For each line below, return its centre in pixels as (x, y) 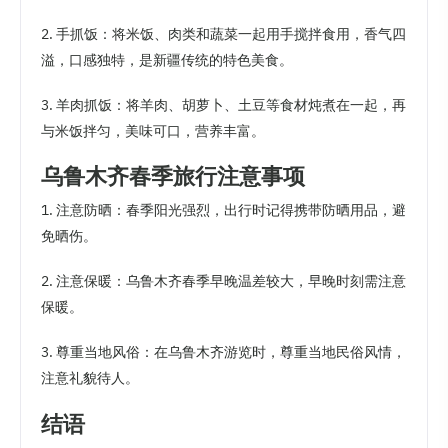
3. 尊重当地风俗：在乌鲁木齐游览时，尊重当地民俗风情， (223, 352)
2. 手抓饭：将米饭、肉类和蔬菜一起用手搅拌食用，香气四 (223, 33)
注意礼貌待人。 (90, 378)
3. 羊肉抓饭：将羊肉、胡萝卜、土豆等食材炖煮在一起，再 (223, 104)
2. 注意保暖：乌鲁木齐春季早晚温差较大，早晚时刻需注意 (223, 281)
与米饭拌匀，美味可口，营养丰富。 (153, 130)
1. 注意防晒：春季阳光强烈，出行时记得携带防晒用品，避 (223, 210)
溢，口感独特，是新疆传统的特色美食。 (167, 59)
